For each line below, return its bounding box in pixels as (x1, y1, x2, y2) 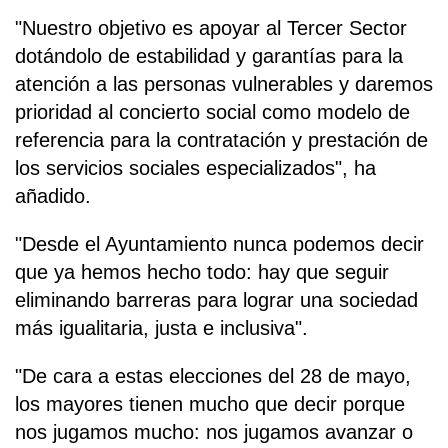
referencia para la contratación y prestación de (15, 129, 428, 152)
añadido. (15, 185, 91, 208)
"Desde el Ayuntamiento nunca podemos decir (15, 233, 424, 256)
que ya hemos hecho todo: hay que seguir (15, 261, 389, 284)
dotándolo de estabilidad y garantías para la (15, 45, 403, 68)
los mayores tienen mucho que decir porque (15, 393, 405, 416)
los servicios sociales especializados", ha (15, 157, 376, 180)
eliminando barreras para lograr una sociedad (15, 289, 418, 312)
